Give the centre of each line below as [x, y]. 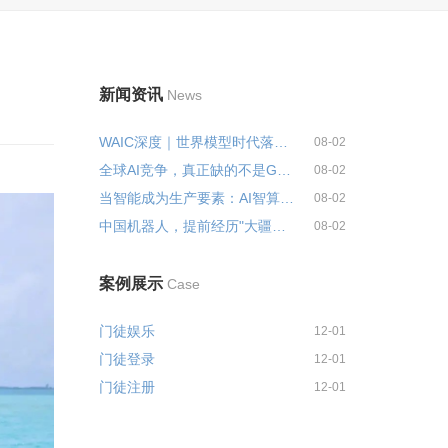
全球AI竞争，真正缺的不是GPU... [283, 170]
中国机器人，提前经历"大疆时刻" [278, 226]
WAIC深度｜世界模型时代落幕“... [280, 142]
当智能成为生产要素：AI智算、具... [286, 198]
